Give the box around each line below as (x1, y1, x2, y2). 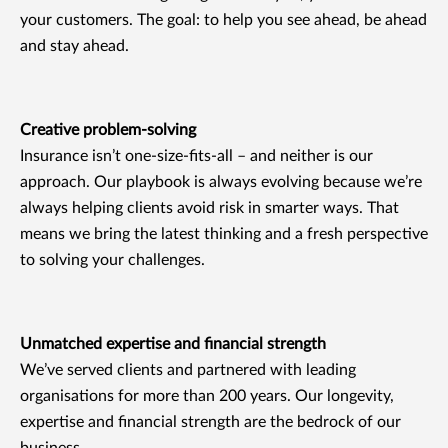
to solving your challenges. (20, 252, 205, 268)
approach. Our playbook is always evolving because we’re (20, 174, 422, 190)
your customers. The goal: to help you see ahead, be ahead (20, 12, 427, 28)
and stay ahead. (20, 38, 129, 54)
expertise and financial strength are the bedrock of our (20, 414, 401, 430)
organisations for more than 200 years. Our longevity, (20, 388, 394, 404)
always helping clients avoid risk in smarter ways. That (20, 200, 399, 216)
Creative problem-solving (20, 122, 196, 138)
